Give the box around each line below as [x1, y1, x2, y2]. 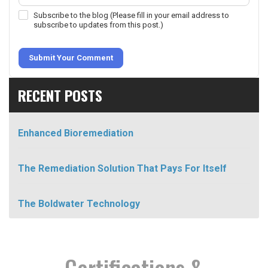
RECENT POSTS [18, 84, 102, 106]
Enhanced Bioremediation [18, 127, 133, 139]
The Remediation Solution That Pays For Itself [18, 162, 227, 174]
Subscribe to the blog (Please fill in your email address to [33, 10, 229, 20]
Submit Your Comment [29, 53, 113, 62]
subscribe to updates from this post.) [33, 20, 163, 29]
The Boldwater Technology [18, 197, 140, 209]
